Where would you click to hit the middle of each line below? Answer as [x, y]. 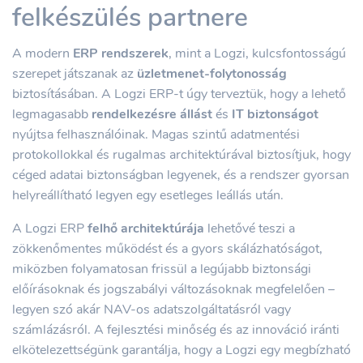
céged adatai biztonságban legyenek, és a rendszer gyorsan [181, 175]
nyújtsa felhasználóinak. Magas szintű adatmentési [156, 135]
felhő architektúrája [146, 228]
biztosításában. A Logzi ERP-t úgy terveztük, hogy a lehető [179, 94]
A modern [43, 53]
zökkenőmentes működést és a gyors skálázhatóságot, [167, 249]
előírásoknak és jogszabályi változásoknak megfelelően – [173, 289]
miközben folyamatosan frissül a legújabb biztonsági [162, 269]
